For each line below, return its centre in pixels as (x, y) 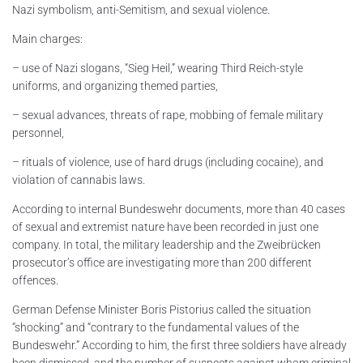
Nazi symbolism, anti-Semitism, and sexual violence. (141, 9)
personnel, (38, 132)
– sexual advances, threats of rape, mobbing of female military (168, 115)
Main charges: (47, 38)
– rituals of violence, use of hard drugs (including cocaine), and (168, 162)
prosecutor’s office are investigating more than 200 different (162, 262)
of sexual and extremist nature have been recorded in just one (165, 226)
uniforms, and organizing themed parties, (115, 85)
